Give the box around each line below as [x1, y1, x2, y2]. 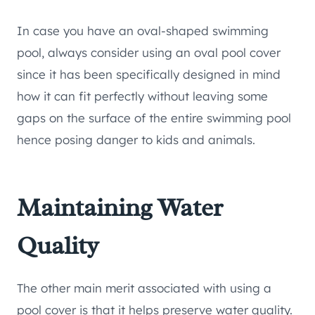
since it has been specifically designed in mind [17, 67, 281, 82]
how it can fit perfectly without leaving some [17, 89, 268, 104]
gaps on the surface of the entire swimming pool [17, 110, 291, 126]
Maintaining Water [17, 191, 223, 224]
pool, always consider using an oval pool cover [17, 45, 281, 60]
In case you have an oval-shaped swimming [17, 23, 269, 39]
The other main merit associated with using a [17, 281, 271, 296]
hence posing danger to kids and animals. [17, 132, 255, 148]
